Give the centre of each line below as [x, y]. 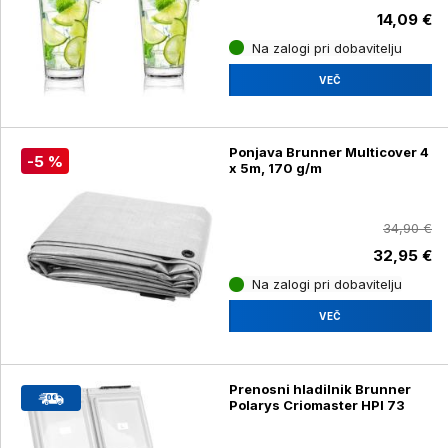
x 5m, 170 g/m [275, 168]
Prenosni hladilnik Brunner [319, 388]
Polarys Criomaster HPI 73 [316, 404]
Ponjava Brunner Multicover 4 [328, 152]
